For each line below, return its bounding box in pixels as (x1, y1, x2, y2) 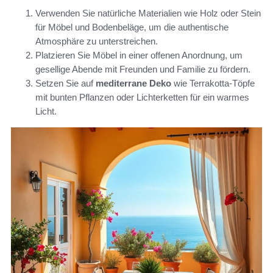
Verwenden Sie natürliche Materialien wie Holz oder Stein (35, 8, 261, 19)
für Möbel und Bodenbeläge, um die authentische (35, 22, 229, 33)
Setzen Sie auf (35, 78, 96, 89)
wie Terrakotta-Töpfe (171, 78, 255, 89)
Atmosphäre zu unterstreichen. (35, 36, 158, 47)
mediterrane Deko (96, 78, 171, 89)
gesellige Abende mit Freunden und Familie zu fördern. (35, 64, 250, 75)
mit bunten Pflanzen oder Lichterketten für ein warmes (35, 92, 249, 103)
